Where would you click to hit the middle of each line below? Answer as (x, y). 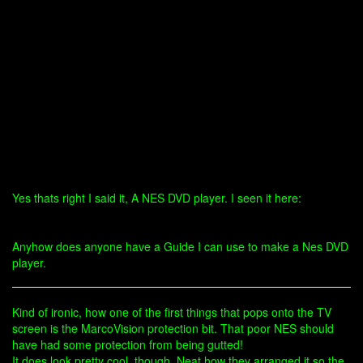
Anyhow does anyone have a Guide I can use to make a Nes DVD (180, 246)
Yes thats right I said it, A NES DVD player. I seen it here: (157, 198)
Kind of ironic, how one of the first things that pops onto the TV (172, 312)
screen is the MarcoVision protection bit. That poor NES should (173, 328)
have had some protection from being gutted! (128, 344)
